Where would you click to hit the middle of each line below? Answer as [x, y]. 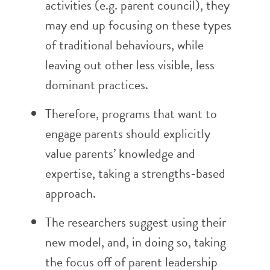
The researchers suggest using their [136, 222]
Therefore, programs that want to [131, 114]
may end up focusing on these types [138, 25]
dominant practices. [97, 85]
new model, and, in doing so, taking [136, 242]
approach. [71, 193]
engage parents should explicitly [128, 133]
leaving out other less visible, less [130, 65]
